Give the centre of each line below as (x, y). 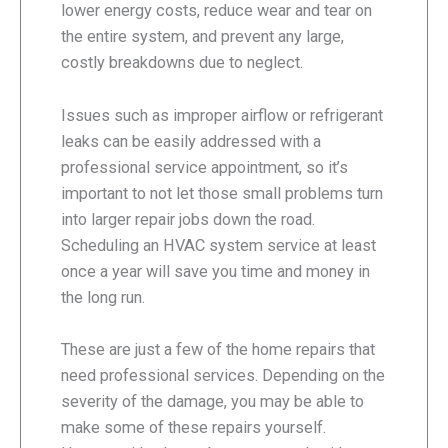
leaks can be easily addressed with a (191, 141)
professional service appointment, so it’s (204, 167)
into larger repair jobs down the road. (188, 219)
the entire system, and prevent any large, (202, 37)
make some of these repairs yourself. (193, 427)
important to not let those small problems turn (222, 193)
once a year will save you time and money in (215, 271)
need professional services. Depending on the (223, 375)
